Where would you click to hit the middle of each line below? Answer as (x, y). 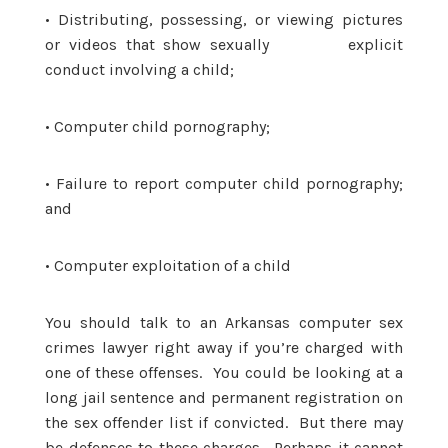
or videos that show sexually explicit (224, 44)
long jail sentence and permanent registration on (224, 397)
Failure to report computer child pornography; (229, 183)
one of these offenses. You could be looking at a (224, 372)
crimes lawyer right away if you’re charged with (224, 347)
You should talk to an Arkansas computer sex (224, 322)
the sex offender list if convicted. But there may (224, 422)
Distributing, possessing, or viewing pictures (230, 19)
